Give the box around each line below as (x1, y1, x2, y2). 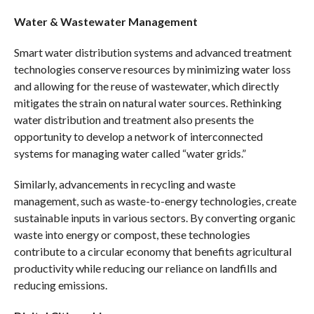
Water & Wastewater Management (13, 14, 198, 28)
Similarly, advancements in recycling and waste (13, 177, 235, 191)
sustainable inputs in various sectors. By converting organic (13, 210, 296, 224)
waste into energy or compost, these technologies (13, 227, 250, 241)
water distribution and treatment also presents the (13, 112, 254, 126)
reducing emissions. (13, 278, 107, 292)
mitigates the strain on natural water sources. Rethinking (13, 95, 282, 109)
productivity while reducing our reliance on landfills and (13, 261, 277, 275)
